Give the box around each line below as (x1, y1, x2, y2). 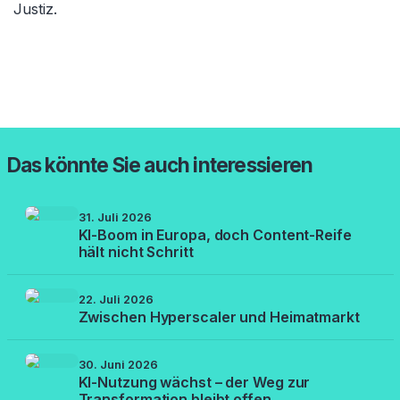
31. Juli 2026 (78, 211, 152, 224)
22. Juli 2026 (78, 293, 154, 306)
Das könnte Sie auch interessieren (6, 153, 313, 177)
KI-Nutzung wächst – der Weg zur (78, 373, 311, 391)
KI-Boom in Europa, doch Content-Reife (78, 226, 352, 244)
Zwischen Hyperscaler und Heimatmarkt (78, 308, 360, 326)
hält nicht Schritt (78, 243, 194, 261)
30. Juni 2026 (78, 358, 158, 371)
